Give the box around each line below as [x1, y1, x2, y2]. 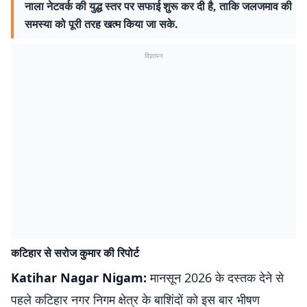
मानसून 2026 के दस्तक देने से [147, 269, 284, 286]
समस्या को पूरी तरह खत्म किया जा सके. [25, 16, 178, 32]
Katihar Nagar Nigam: [11, 269, 147, 286]
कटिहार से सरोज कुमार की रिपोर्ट [11, 245, 139, 260]
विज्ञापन [144, 51, 163, 60]
